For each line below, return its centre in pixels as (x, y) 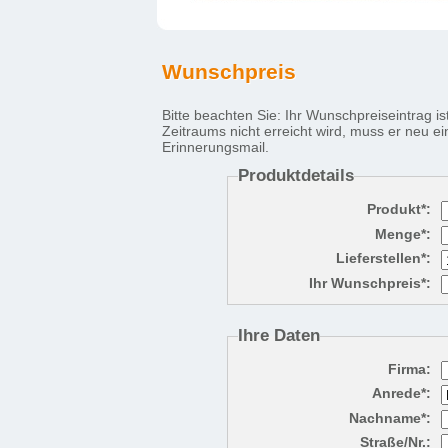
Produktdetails (296, 175)
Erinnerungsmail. (215, 147)
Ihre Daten (279, 335)
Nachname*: (390, 418)
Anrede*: (401, 393)
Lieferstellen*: (383, 258)
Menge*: (403, 234)
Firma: (409, 369)
